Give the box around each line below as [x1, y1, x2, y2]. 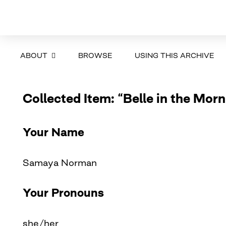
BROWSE [78, 50, 112, 60]
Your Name [22, 125, 84, 139]
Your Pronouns [22, 185, 104, 200]
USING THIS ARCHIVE [134, 50, 214, 60]
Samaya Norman [22, 156, 97, 168]
